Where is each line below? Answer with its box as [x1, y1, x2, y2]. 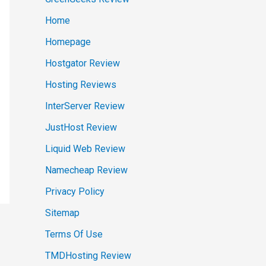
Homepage [45, 36, 91, 48]
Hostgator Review [45, 58, 120, 69]
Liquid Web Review [45, 143, 125, 155]
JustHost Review [45, 122, 117, 134]
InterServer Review [45, 100, 125, 112]
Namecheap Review [45, 164, 128, 176]
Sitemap [45, 207, 80, 219]
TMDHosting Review [45, 250, 131, 262]
